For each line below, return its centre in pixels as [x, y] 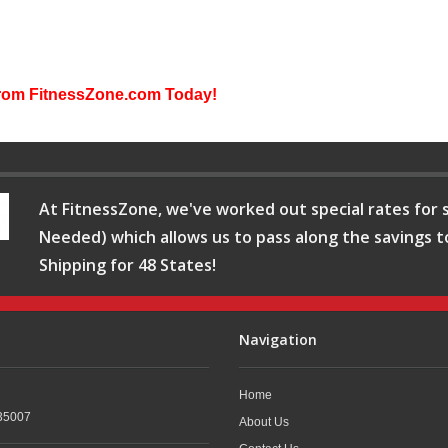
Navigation [278, 339]
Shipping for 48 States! [127, 264]
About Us [264, 421]
